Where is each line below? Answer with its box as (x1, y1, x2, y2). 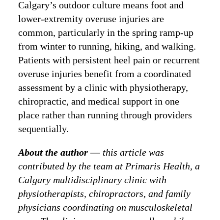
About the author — (18, 147, 103, 158)
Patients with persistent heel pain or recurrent (18, 55, 200, 66)
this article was (103, 147, 165, 158)
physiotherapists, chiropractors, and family (18, 188, 191, 199)
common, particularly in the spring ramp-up (18, 27, 194, 38)
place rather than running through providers (18, 110, 192, 121)
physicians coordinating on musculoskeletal (18, 202, 193, 213)
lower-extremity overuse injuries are (18, 13, 165, 25)
